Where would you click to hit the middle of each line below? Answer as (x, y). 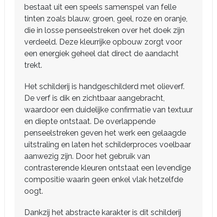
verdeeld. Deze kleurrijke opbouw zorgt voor (103, 42)
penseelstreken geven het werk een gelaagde (105, 133)
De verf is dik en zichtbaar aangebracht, (94, 98)
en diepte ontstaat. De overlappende (90, 121)
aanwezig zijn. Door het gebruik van (87, 156)
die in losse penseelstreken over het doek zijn (104, 30)
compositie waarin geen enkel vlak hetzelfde (104, 179)
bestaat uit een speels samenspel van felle (100, 7)
